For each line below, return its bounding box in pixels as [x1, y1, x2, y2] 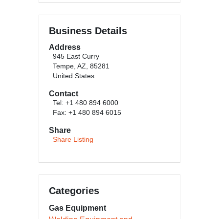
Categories [49, 185, 99, 196]
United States [53, 72, 94, 80]
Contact [49, 89, 78, 98]
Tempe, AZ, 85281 [53, 63, 109, 70]
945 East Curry [53, 53, 99, 60]
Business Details [49, 25, 127, 36]
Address [49, 43, 81, 51]
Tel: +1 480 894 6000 [53, 99, 118, 107]
